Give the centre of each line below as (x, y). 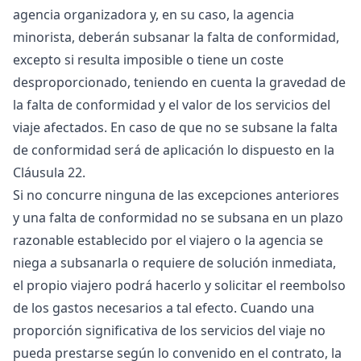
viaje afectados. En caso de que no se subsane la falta (175, 127)
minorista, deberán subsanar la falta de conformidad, (176, 37)
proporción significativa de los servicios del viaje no (169, 330)
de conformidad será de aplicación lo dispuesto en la (174, 150)
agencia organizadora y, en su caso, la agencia (154, 15)
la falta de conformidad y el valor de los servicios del (172, 105)
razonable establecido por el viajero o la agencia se (168, 240)
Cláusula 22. (49, 172)
